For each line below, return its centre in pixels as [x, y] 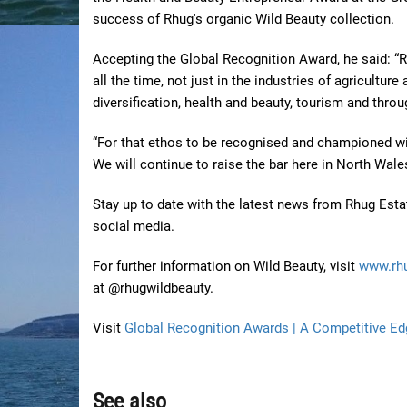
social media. [134, 227]
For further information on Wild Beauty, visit [226, 267]
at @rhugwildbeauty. [153, 288]
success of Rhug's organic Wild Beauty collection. [243, 20]
